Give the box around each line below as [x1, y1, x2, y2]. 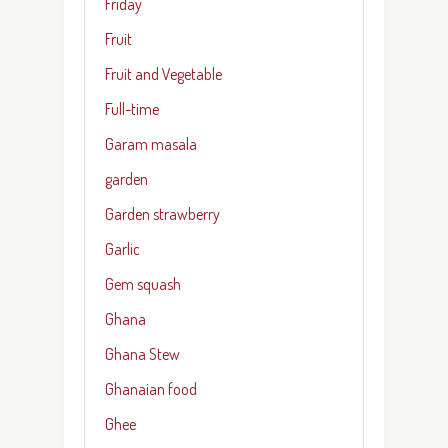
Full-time [105, 98, 159, 119]
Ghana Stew [105, 343, 180, 364]
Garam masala [105, 133, 197, 154]
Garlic [105, 238, 140, 259]
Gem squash [105, 273, 181, 294]
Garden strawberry [105, 203, 220, 224]
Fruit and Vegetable [105, 63, 222, 84]
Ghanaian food [105, 378, 197, 399]
